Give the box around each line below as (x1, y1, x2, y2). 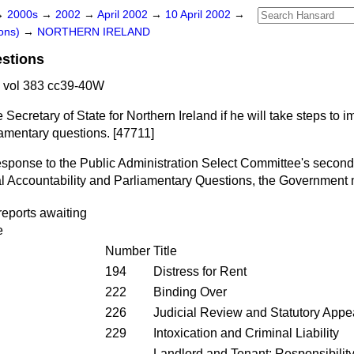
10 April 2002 (165, 9, 234, 21)
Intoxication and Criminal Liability (153, 326, 339, 340)
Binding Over (153, 285, 227, 299)
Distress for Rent (153, 265, 247, 278)
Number (105, 244, 150, 258)
